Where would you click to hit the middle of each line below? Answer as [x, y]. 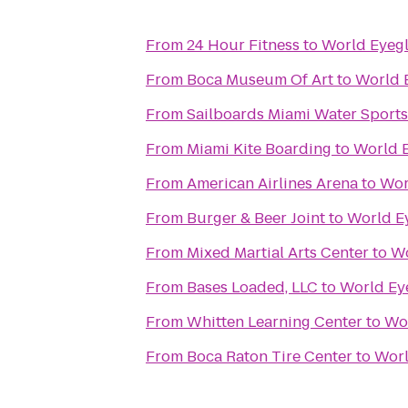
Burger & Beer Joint [256, 218]
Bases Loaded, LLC [252, 287]
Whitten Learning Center [275, 322]
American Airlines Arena [272, 184]
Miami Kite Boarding [259, 149]
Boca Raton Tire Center [270, 357]
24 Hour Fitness [243, 45]
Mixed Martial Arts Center [278, 253]
